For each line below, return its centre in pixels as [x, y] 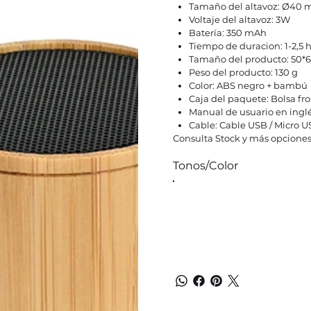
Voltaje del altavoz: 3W [240, 19]
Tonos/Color [205, 165]
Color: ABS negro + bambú [249, 85]
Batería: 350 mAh [228, 32]
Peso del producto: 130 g [244, 72]
